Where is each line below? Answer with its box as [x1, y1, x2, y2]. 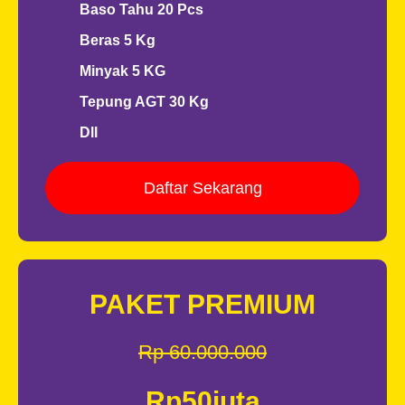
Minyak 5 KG [79, 63, 165, 79]
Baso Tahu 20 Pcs [79, 2, 203, 17]
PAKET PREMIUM [89, 289, 316, 319]
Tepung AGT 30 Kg [79, 94, 209, 109]
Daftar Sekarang [143, 179, 262, 197]
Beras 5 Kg [79, 33, 155, 48]
